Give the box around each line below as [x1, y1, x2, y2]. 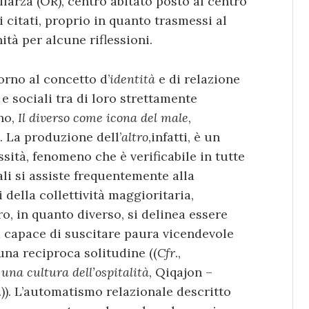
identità [110, 70, 155, 87]
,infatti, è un [148, 128, 220, 145]
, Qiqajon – [149, 263, 212, 280]
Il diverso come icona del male [18, 109, 188, 126]
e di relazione [155, 70, 240, 87]
